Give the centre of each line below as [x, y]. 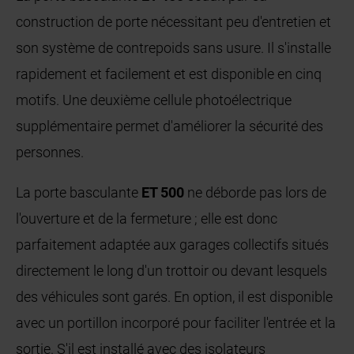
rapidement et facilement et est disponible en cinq [169, 74]
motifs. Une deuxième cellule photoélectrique [154, 100]
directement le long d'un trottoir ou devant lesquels [172, 271]
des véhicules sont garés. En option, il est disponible [175, 297]
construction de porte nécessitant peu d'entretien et [174, 22]
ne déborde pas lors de [256, 193]
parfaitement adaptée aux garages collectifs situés [173, 245]
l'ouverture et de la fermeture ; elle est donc [147, 219]
